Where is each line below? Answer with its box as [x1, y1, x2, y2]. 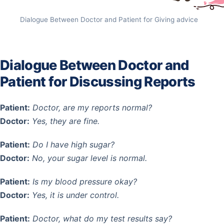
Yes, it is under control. [32, 189, 119, 200]
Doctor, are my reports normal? [32, 102, 152, 112]
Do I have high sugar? [32, 139, 114, 149]
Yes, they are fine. [32, 115, 99, 126]
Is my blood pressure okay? [32, 176, 137, 186]
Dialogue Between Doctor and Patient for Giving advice [20, 15, 198, 23]
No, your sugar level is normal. [32, 152, 147, 163]
